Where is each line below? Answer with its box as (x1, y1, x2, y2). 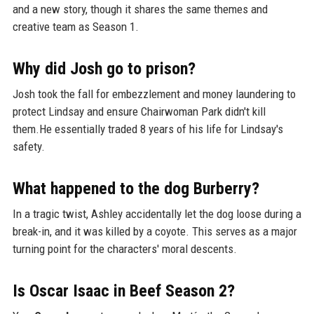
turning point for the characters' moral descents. (12, 242, 237, 257)
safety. (12, 139, 45, 154)
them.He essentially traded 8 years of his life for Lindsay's (12, 122, 283, 137)
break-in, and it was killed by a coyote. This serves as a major (12, 224, 297, 239)
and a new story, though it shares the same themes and (12, 2, 268, 17)
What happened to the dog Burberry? (12, 179, 259, 199)
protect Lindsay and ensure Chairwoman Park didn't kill (12, 104, 266, 119)
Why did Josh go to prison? (12, 59, 196, 79)
